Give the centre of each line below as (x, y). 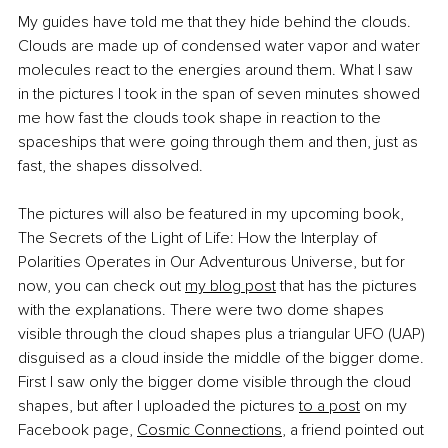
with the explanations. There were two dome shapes (203, 310)
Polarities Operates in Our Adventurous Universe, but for (213, 262)
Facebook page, (75, 430)
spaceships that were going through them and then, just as (220, 142)
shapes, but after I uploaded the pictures (156, 406)
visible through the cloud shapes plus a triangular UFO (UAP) (223, 334)
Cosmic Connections (209, 430)
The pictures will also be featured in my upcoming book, (213, 214)
